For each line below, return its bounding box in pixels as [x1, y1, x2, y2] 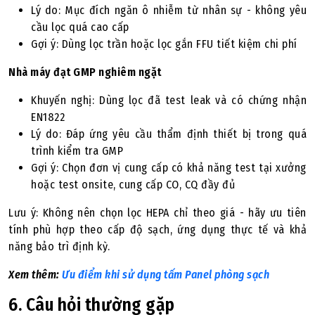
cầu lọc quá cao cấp [31, 20, 129, 34]
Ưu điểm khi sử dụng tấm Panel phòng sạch [62, 268, 269, 281]
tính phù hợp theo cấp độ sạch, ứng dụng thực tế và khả [8, 223, 307, 236]
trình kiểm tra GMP [31, 144, 123, 157]
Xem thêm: [8, 268, 62, 281]
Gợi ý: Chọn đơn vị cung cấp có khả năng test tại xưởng [31, 161, 307, 174]
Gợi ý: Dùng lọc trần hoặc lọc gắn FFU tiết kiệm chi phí [31, 37, 297, 51]
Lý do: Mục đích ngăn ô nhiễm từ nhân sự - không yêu [31, 4, 307, 17]
